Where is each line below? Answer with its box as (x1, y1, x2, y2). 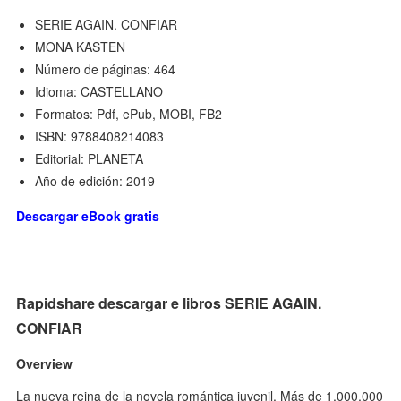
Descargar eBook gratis (16, 207, 160, 226)
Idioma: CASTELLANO (35, 82, 164, 101)
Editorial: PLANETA (35, 149, 144, 168)
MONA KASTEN (35, 38, 126, 56)
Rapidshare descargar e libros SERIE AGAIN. (16, 293, 322, 314)
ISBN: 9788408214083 (35, 127, 165, 146)
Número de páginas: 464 (35, 60, 176, 79)
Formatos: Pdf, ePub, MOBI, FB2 (35, 105, 223, 124)
